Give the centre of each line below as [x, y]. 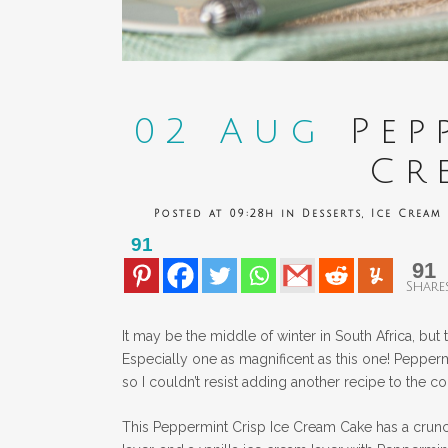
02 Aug [229, 131]
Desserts [332, 213]
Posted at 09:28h [214, 213]
